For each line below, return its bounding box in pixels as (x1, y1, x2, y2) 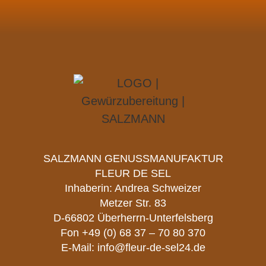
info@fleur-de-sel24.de (97, 242, 205, 254)
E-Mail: (61, 242, 97, 254)
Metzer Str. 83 (100, 197, 166, 210)
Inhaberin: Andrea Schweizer (65, 182, 201, 195)
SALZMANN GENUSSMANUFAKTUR (43, 153, 223, 165)
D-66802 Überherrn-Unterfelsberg (53, 212, 213, 224)
